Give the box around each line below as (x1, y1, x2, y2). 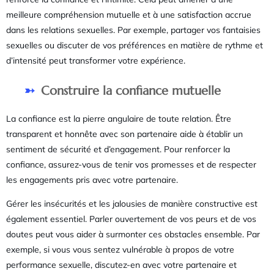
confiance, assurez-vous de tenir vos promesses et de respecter (6, 158, 256, 170)
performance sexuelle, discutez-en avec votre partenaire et (6, 259, 237, 271)
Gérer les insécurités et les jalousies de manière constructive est (6, 198, 257, 210)
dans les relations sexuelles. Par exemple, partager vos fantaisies (6, 24, 261, 35)
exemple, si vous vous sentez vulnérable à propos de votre (6, 244, 234, 256)
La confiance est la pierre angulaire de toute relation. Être (6, 113, 231, 124)
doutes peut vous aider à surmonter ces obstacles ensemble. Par (6, 229, 260, 240)
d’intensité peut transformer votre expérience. (6, 54, 185, 66)
